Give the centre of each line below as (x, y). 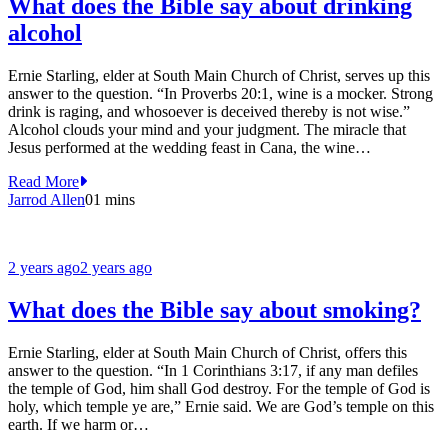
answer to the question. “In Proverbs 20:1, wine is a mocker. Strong (220, 93)
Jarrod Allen (46, 199)
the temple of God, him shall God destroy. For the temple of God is (219, 388)
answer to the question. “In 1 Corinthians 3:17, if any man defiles (213, 370)
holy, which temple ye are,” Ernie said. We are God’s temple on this (221, 406)
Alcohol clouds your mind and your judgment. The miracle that (207, 129)
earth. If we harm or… (78, 424)
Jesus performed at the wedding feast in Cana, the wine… (189, 147)
